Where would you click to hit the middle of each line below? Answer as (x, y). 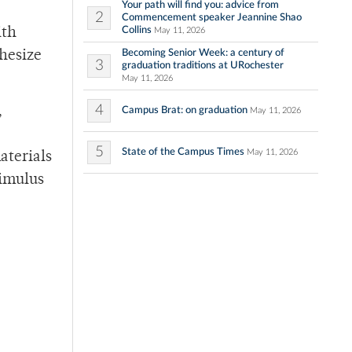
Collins (137, 30)
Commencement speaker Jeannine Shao (212, 18)
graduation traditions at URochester (203, 66)
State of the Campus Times (183, 152)
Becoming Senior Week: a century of (203, 53)
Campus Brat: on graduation (185, 110)
